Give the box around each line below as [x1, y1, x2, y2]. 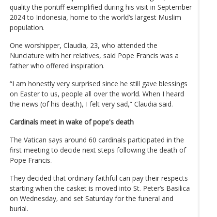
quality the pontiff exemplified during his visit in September [10, 2, 192, 12]
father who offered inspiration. [10, 61, 105, 70]
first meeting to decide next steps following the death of [10, 145, 186, 155]
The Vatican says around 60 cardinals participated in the [10, 135, 184, 144]
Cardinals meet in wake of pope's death [10, 117, 134, 126]
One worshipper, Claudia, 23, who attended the [10, 40, 157, 50]
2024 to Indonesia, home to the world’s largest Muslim [10, 12, 181, 22]
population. [10, 22, 45, 32]
